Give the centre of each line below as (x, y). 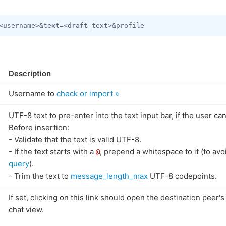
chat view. (26, 210)
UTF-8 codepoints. (182, 176)
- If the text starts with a (52, 152)
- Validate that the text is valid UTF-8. (75, 139)
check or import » (88, 94)
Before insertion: (39, 127)
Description (30, 73)
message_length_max (109, 176)
